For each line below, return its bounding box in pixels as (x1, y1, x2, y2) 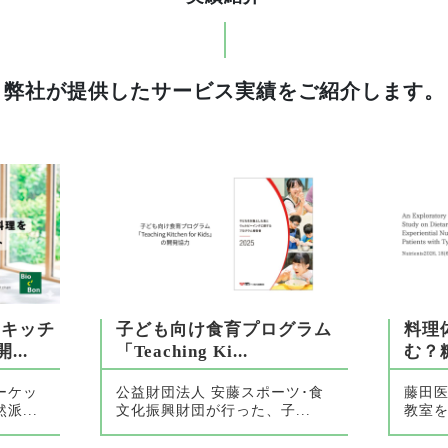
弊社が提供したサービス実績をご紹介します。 (3, 80, 445, 103)
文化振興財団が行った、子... (116, 402, 311, 418)
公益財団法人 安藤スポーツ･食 (116, 384, 324, 400)
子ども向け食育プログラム (116, 319, 332, 339)
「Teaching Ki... (116, 341, 248, 361)
